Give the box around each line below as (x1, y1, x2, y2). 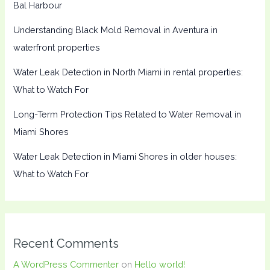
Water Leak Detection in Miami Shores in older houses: (13, 151, 237, 162)
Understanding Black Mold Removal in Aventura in (13, 25, 218, 36)
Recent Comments (13, 236, 119, 251)
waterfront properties (13, 42, 101, 53)
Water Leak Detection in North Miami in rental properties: (13, 67, 243, 78)
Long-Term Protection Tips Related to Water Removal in (13, 109, 242, 120)
